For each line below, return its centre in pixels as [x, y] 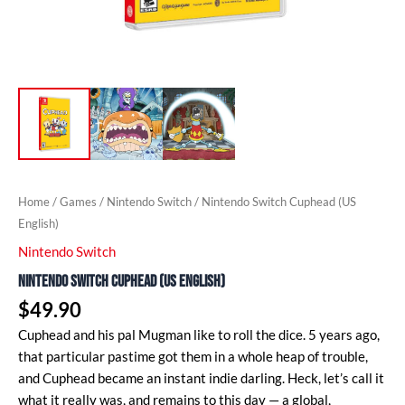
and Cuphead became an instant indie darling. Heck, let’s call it [201, 379]
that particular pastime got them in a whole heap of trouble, [193, 357]
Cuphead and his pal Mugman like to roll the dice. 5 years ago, [199, 335]
